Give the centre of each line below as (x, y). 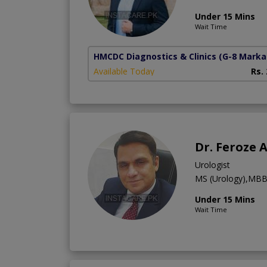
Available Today (124, 72)
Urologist (212, 165)
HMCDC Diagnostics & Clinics (155, 57)
